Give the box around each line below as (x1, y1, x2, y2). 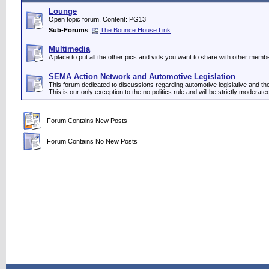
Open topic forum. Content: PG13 (49, 16, 146, 23)
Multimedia (49, 44, 90, 53)
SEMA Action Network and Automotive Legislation (49, 72, 235, 81)
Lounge (49, 7, 77, 16)
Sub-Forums (49, 26, 88, 34)
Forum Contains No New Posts (43, 138, 138, 145)
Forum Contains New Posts (43, 117, 127, 124)
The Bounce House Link (100, 26, 171, 34)
